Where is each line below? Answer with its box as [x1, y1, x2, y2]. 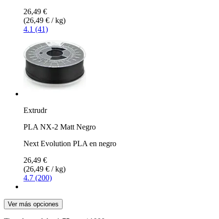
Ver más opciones [8, 200, 59, 208]
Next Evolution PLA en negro [23, 139, 116, 148]
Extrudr [23, 106, 47, 114]
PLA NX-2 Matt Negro [23, 122, 96, 131]
